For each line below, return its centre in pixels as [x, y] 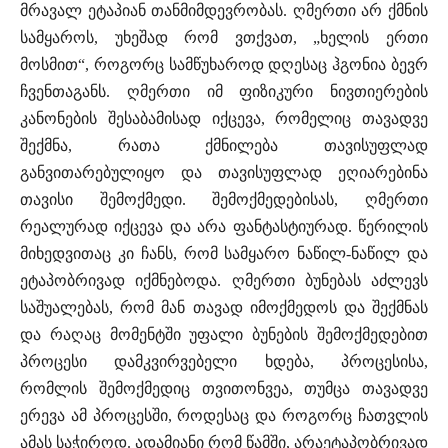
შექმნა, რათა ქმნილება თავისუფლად [224, 146]
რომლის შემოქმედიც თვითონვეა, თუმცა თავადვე [224, 389]
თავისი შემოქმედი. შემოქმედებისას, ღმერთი [224, 200]
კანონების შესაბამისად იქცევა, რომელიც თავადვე [224, 119]
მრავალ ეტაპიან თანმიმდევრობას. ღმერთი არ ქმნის [224, 11]
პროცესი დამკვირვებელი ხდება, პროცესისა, [224, 362]
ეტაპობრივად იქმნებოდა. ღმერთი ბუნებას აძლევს [224, 281]
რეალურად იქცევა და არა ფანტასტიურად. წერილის [224, 227]
